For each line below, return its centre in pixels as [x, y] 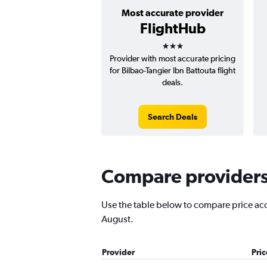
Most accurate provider [173, 13]
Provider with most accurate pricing [173, 58]
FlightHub [173, 28]
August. [117, 219]
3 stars [183, 42]
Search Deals [173, 117]
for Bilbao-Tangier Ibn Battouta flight [173, 70]
